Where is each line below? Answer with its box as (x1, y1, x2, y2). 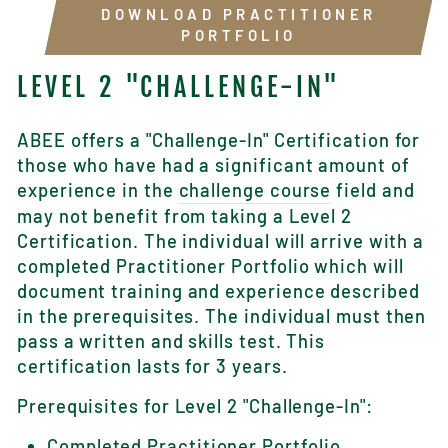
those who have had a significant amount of (17, 153, 410, 176)
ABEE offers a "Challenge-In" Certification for (17, 128, 421, 151)
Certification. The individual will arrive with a (17, 229, 425, 252)
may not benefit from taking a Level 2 (17, 204, 353, 227)
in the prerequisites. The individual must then (17, 304, 427, 327)
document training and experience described (17, 279, 420, 302)
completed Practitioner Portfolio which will (17, 254, 404, 277)
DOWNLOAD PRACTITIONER (101, 4, 377, 23)
